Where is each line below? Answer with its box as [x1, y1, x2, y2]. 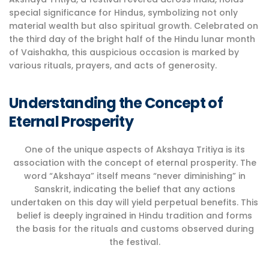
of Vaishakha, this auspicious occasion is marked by [9, 46, 239, 58]
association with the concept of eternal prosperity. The [13, 157, 256, 169]
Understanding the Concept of [9, 93, 223, 113]
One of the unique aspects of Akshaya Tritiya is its [24, 144, 245, 156]
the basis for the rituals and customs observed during [15, 223, 254, 235]
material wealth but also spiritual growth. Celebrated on [9, 20, 258, 32]
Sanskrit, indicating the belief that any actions [34, 183, 235, 195]
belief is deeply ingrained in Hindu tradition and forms [17, 210, 252, 222]
